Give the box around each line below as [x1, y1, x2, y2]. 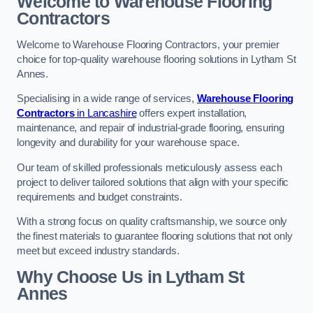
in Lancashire [74, 108, 137, 119]
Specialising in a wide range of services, [17, 93, 197, 105]
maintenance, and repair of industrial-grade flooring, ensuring [17, 122, 284, 134]
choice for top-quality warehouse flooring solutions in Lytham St [17, 53, 296, 65]
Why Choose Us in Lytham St [17, 267, 245, 286]
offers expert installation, [136, 108, 247, 119]
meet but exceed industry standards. [17, 245, 180, 257]
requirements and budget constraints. [17, 191, 182, 203]
